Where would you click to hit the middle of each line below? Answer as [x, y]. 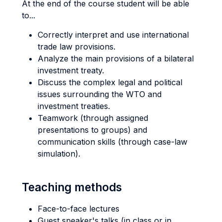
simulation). [59, 154]
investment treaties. [74, 106]
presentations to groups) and [92, 130]
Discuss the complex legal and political [110, 82]
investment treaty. [71, 70]
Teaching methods [72, 187]
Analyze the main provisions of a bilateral [116, 58]
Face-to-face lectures [79, 209]
